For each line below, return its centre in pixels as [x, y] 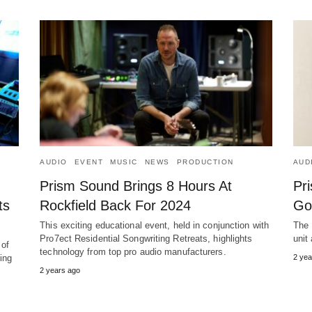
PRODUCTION [205, 162]
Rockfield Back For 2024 [116, 206]
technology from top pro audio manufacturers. [133, 252]
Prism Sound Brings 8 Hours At [136, 186]
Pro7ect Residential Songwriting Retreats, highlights [146, 239]
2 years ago [60, 271]
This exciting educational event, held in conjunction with [154, 226]
